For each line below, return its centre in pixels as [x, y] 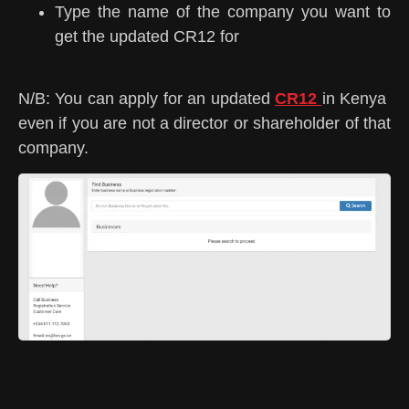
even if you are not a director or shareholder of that [204, 123]
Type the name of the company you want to [223, 11]
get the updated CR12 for [147, 36]
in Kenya [357, 98]
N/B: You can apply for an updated [147, 98]
